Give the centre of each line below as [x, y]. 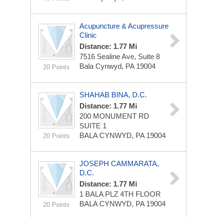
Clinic [88, 35]
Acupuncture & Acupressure [124, 26]
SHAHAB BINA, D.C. [113, 95]
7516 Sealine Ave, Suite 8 [120, 56]
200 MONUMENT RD [114, 116]
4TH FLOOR [140, 194]
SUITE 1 [93, 126]
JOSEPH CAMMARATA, [119, 163]
